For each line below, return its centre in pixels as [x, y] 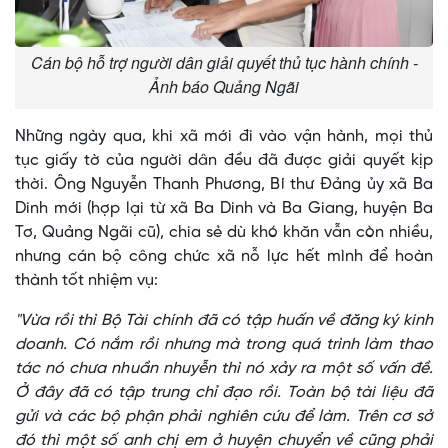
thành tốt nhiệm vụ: [86, 281]
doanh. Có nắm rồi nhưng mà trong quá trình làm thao [224, 345]
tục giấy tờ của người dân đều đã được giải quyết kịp [224, 161]
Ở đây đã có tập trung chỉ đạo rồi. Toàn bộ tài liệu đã [224, 393]
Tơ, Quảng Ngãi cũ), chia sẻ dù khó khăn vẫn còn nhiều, [224, 233]
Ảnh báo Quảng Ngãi [224, 87]
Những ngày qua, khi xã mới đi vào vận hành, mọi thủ [224, 137]
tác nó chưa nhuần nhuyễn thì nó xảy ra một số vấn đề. [224, 369]
